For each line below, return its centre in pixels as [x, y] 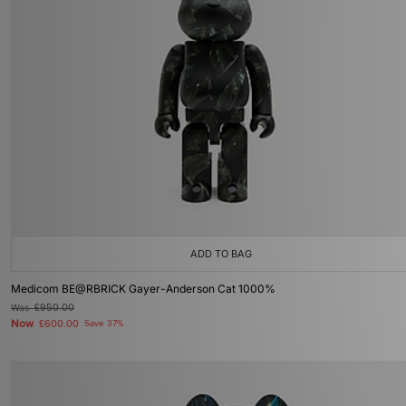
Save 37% [104, 324]
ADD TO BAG [221, 254]
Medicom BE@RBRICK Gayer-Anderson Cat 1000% [143, 289]
